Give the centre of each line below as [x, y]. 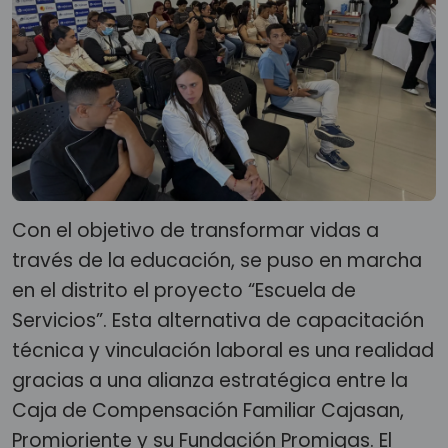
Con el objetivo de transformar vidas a [195, 230]
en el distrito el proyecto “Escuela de [184, 290]
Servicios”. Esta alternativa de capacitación [218, 320]
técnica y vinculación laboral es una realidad [223, 350]
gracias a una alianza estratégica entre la [210, 380]
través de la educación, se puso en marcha [217, 260]
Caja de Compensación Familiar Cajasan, [208, 410]
